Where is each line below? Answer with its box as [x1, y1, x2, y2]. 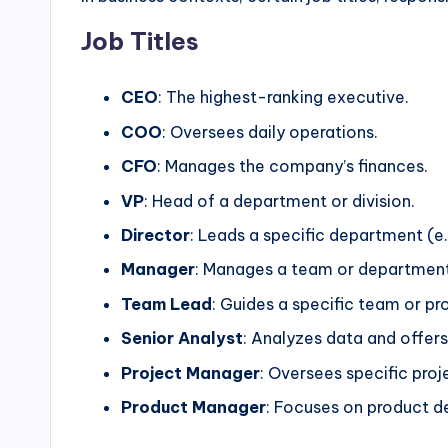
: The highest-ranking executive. [158, 87, 409, 108]
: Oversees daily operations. [162, 121, 378, 142]
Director [121, 224, 190, 245]
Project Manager [121, 362, 260, 383]
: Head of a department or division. [144, 190, 415, 211]
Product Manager [121, 396, 266, 417]
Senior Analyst [121, 328, 243, 349]
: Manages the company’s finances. [157, 156, 428, 177]
